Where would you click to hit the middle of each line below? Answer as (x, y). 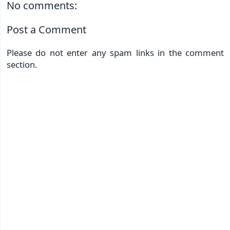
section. (22, 65)
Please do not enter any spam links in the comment (115, 53)
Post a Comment (46, 30)
